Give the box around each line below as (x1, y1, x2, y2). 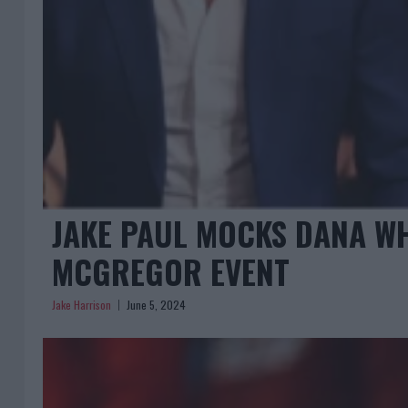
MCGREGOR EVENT (52, 247, 290, 295)
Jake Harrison (52, 296, 111, 312)
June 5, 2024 (127, 296, 186, 312)
